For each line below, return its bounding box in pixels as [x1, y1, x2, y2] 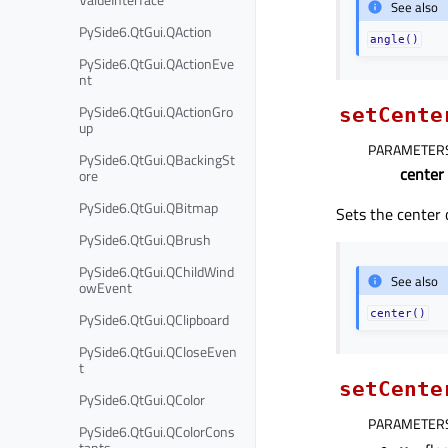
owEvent [79, 276, 132, 298]
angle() [370, 33, 420, 46]
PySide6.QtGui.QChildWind [79, 260, 234, 282]
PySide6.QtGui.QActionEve [79, 52, 234, 74]
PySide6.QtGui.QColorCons [79, 420, 235, 442]
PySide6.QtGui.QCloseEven [79, 340, 237, 362]
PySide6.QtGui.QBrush [79, 228, 211, 250]
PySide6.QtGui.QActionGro [79, 100, 233, 122]
